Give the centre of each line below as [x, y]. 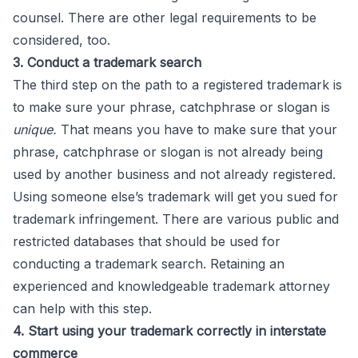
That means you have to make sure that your [199, 129]
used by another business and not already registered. [174, 174]
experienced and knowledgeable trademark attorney [171, 286]
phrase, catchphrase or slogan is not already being [168, 152]
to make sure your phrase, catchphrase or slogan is [171, 107]
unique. [37, 129]
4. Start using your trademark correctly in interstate [169, 331]
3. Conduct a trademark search [107, 62]
